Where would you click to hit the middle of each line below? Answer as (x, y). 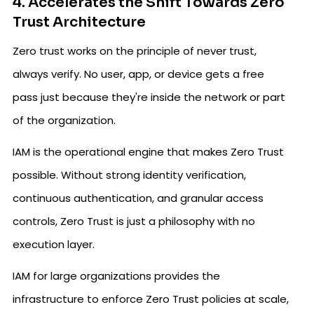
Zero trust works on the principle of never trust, (135, 51)
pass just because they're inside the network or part (149, 97)
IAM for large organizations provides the (116, 276)
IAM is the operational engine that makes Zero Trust (148, 152)
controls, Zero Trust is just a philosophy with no (134, 221)
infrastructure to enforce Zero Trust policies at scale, (151, 299)
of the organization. (64, 120)
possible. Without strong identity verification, (129, 175)
